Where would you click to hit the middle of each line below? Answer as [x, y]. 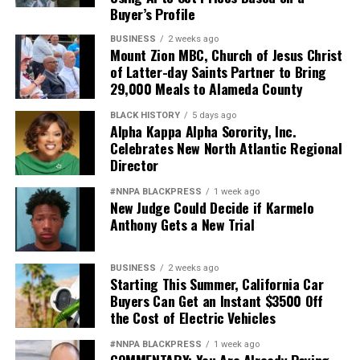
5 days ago [214, 115]
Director [134, 165]
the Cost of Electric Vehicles [192, 317]
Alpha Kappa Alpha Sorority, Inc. [203, 131]
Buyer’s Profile [152, 14]
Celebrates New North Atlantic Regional [226, 148]
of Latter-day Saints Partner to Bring [218, 72]
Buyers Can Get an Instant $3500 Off [216, 301]
